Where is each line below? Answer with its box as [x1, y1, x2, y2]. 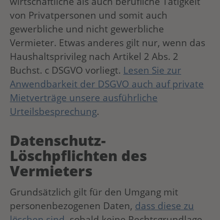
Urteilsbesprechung [10, 105, 97, 118]
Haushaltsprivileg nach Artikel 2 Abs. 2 [10, 50, 178, 63]
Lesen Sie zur [123, 63, 181, 77]
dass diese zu [135, 199, 194, 213]
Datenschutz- [10, 130, 106, 150]
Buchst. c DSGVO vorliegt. [10, 63, 123, 77]
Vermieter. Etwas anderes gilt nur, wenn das [10, 36, 205, 50]
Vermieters [10, 161, 92, 180]
